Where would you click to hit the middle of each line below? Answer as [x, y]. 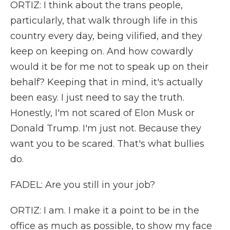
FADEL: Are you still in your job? [83, 185]
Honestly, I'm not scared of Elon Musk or [102, 113]
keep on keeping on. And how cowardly [102, 51]
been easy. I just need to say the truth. [97, 98]
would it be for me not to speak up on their [109, 67]
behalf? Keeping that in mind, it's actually [107, 82]
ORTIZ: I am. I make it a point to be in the [105, 210]
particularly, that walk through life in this [104, 21]
